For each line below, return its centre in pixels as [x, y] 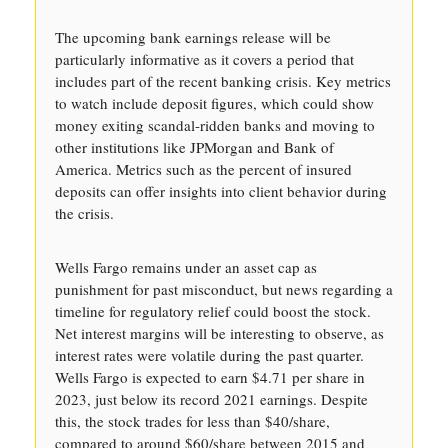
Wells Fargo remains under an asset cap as [186, 267]
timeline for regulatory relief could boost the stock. [213, 311]
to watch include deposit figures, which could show [214, 103]
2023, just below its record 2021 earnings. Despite [211, 399]
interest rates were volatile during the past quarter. [209, 355]
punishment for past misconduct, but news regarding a [224, 289]
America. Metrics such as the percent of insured [203, 169]
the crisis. [84, 213]
